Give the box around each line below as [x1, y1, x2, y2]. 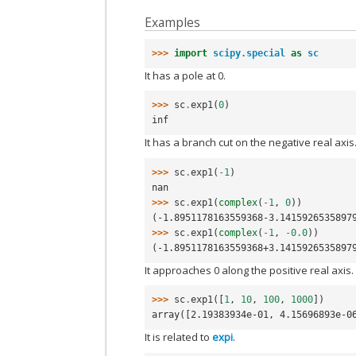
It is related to [145, 330, 213, 345]
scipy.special [213, 47, 286, 59]
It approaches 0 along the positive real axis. [145, 262, 354, 277]
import [174, 47, 208, 59]
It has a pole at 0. [145, 68, 226, 83]
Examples [145, 14, 201, 32]
